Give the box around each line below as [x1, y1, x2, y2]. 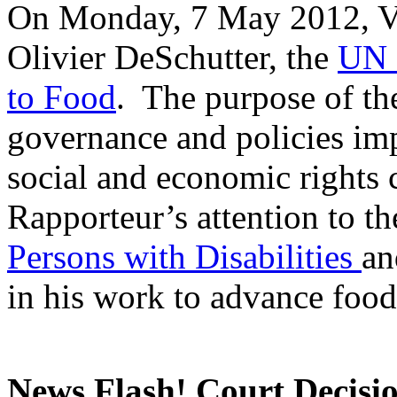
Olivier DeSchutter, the [7, 38, 338, 77]
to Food [7, 78, 116, 117]
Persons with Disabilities [7, 237, 362, 276]
